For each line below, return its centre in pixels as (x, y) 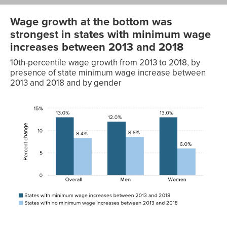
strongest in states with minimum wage (110, 34)
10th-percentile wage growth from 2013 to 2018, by (105, 63)
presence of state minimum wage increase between (108, 73)
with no (99, 106)
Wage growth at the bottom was (91, 22)
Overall (25, 162)
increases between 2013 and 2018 (97, 47)
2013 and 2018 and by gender (66, 83)
